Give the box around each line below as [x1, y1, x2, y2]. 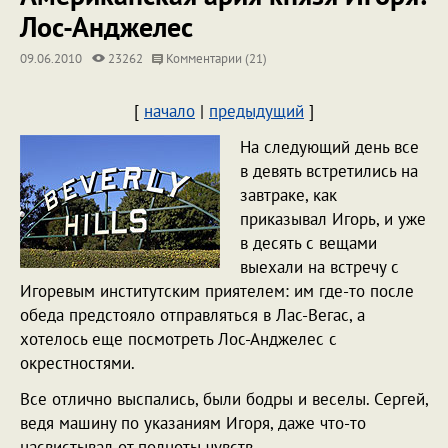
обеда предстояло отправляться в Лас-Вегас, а [20, 304, 365, 326]
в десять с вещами [240, 232, 377, 254]
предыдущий [209, 100, 304, 122]
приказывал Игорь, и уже [240, 208, 426, 230]
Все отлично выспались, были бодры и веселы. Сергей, [20, 388, 428, 410]
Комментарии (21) [163, 50, 267, 67]
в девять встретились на [240, 160, 418, 182]
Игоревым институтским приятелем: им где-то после [20, 280, 414, 302]
